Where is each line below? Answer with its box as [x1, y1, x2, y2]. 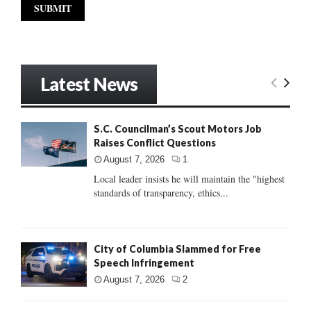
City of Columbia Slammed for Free [94, 243, 261, 255]
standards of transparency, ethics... [94, 186, 228, 200]
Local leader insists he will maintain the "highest [94, 172, 285, 186]
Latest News [40, 73, 138, 96]
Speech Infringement [94, 257, 194, 269]
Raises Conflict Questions [94, 137, 216, 149]
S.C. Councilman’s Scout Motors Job [94, 123, 262, 135]
